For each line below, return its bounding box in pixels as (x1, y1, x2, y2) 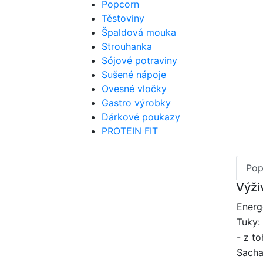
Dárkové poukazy (102, 110, 180, 123)
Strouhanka (102, 40, 152, 52)
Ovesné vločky (102, 82, 167, 95)
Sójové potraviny (102, 54, 177, 66)
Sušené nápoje (102, 68, 166, 80)
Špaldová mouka (102, 26, 176, 38)
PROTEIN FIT (102, 124, 158, 137)
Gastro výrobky (102, 96, 171, 109)
